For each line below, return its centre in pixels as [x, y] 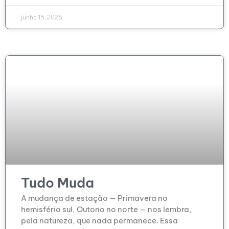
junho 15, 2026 [42, 17]
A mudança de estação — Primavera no [94, 198]
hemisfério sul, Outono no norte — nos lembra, [106, 210]
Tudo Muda [58, 183]
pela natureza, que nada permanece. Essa [99, 221]
